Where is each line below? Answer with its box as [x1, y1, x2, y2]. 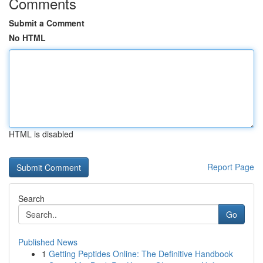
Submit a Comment [9, 17, 85, 29]
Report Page [207, 161, 254, 173]
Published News [18, 236, 77, 248]
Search [18, 193, 45, 204]
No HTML [9, 32, 46, 43]
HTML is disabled [9, 128, 73, 140]
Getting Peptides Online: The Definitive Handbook [49, 248, 233, 259]
